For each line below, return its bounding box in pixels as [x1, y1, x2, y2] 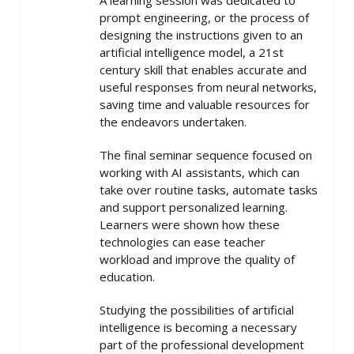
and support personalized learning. [100, 199, 288, 216]
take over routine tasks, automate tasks [100, 182, 318, 198]
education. [100, 269, 155, 285]
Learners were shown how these [100, 217, 280, 233]
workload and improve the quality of [100, 251, 295, 268]
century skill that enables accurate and [100, 62, 307, 78]
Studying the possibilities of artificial [100, 302, 294, 318]
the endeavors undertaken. [100, 114, 247, 130]
